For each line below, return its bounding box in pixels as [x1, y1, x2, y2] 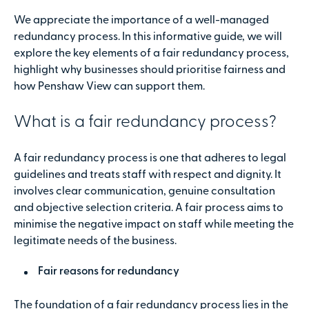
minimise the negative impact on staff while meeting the [14, 219, 294, 231]
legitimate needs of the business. [14, 236, 177, 248]
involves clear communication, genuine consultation [14, 186, 275, 198]
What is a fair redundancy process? [14, 114, 277, 132]
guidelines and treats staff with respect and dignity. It [14, 170, 281, 181]
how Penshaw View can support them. [14, 81, 205, 93]
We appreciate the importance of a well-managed [14, 15, 269, 27]
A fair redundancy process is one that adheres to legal [14, 153, 286, 165]
